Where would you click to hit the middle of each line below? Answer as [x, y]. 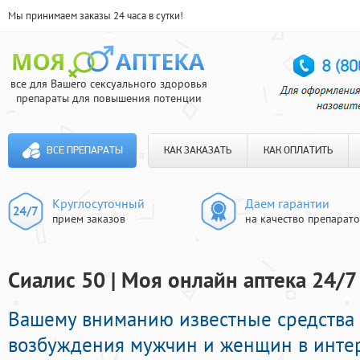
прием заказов [89, 219]
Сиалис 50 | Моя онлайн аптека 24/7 [182, 280]
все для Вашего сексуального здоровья [108, 84]
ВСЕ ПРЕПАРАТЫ [84, 151]
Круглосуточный [98, 203]
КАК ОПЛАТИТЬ [298, 151]
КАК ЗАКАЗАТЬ [198, 151]
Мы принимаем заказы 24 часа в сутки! [96, 16]
